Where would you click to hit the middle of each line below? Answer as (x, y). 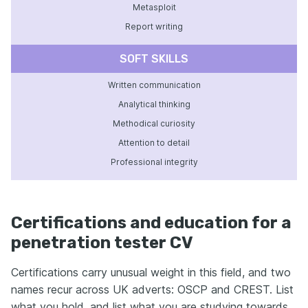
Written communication (154, 85)
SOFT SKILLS (154, 58)
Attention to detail (154, 142)
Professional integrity (154, 162)
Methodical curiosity (154, 123)
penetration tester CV (102, 242)
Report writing (154, 26)
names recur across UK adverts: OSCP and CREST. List (152, 289)
